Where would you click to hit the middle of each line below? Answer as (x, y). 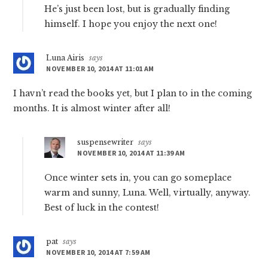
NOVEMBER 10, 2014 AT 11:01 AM (100, 69)
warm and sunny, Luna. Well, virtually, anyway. (148, 193)
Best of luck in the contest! (102, 208)
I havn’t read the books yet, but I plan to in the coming (133, 94)
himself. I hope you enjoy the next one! (131, 24)
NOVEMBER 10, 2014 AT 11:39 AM (131, 153)
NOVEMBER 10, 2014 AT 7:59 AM (98, 252)
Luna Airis (66, 58)
